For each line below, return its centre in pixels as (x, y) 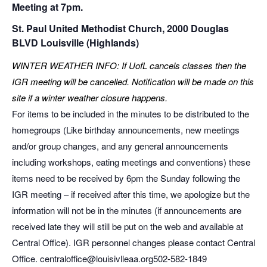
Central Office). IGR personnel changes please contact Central (133, 242)
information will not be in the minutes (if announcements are (127, 210)
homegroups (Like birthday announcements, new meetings (126, 130)
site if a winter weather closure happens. (90, 97)
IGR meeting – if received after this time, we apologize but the (131, 194)
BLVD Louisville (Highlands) (75, 43)
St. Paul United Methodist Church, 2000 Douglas (120, 28)
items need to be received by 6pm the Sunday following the (126, 178)
